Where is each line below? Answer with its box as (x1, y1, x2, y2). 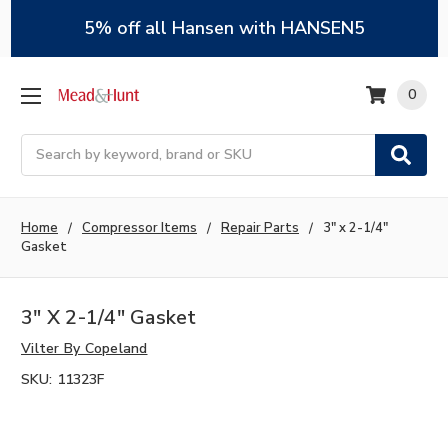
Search (21, 134, 66, 154)
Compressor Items (82, 218, 197, 237)
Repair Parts (221, 218, 299, 237)
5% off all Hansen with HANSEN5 (83, 16, 365, 40)
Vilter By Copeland (21, 339, 148, 359)
